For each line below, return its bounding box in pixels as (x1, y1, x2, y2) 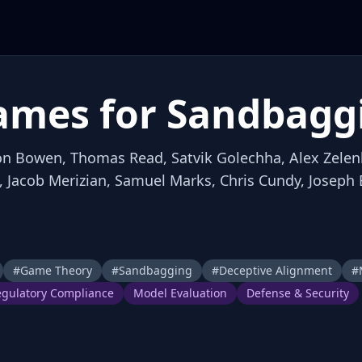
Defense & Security (246, 285, 349, 301)
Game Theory (20, 263, 92, 278)
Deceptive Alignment (219, 263, 332, 278)
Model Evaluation (133, 285, 227, 301)
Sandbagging (119, 263, 192, 278)
